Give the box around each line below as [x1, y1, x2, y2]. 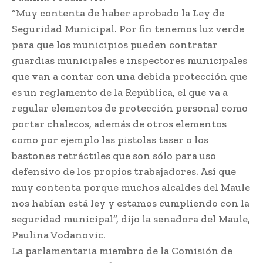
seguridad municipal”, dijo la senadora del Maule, [12, 213, 250, 226]
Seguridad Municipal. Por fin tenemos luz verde [12, 22, 244, 36]
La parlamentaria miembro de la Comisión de [12, 244, 232, 258]
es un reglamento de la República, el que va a [12, 86, 228, 99]
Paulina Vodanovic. [12, 228, 106, 242]
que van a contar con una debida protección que [12, 70, 247, 83]
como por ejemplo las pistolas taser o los [12, 133, 208, 147]
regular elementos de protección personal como [12, 102, 248, 115]
